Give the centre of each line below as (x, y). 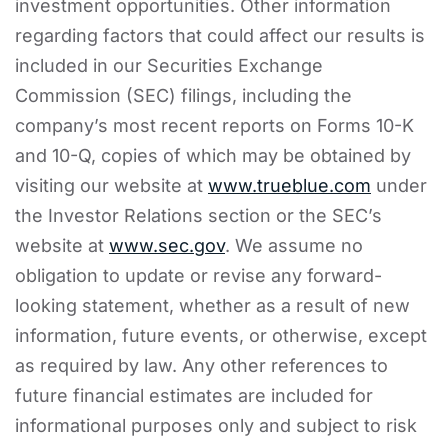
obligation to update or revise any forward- (198, 275)
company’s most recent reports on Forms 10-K (214, 125)
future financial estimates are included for (194, 395)
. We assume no (294, 245)
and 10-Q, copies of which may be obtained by (213, 155)
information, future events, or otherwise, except (221, 335)
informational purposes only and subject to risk (216, 425)
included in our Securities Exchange (169, 65)
